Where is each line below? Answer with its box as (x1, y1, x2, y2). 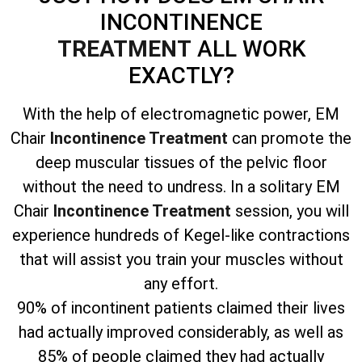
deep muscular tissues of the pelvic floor (35, 152, 327, 172)
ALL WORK (196, 35, 305, 62)
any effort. (144, 273, 218, 293)
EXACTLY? (128, 61, 234, 89)
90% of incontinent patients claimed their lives (17, 297, 345, 318)
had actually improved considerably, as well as (19, 322, 343, 342)
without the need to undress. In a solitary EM (22, 176, 340, 196)
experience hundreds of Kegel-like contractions (12, 225, 350, 245)
